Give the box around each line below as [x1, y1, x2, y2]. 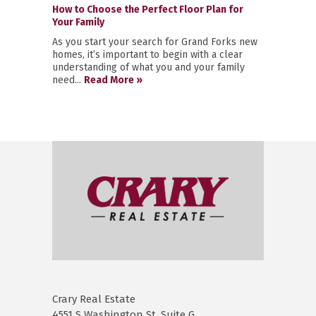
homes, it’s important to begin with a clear [52, 49, 243, 61]
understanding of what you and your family [52, 61, 245, 73]
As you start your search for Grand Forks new [52, 36, 257, 48]
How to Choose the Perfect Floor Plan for [52, 4, 243, 16]
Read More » [84, 74, 142, 86]
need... [52, 74, 84, 86]
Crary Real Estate [52, 293, 135, 306]
